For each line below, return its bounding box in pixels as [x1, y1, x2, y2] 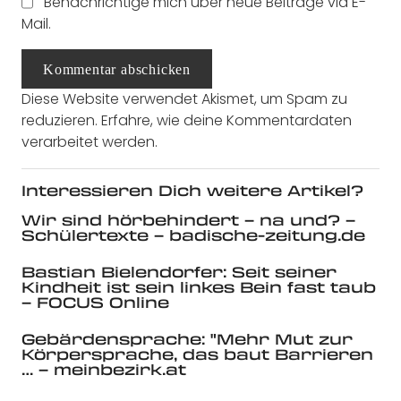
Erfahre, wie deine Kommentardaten [101, 110, 352, 132]
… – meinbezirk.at [21, 359, 186, 380]
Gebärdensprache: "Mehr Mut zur [21, 328, 353, 350]
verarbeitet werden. [21, 132, 158, 153]
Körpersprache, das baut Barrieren [21, 344, 373, 365]
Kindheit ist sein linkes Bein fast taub [21, 277, 376, 298]
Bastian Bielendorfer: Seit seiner [21, 261, 337, 283]
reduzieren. [21, 110, 101, 132]
